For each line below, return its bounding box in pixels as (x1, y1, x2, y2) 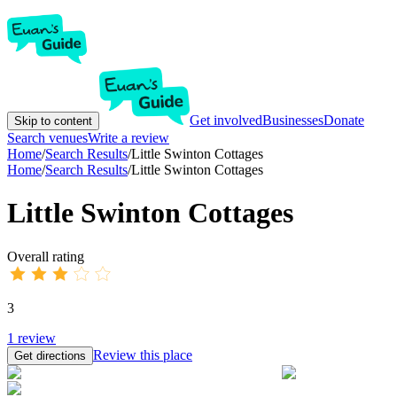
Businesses (262, 113, 323, 128)
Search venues (7, 130, 88, 145)
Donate (323, 113, 364, 128)
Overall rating (7, 248, 84, 264)
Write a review (88, 130, 169, 145)
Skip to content (14, 114, 92, 128)
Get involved (190, 113, 262, 128)
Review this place (93, 346, 192, 362)
